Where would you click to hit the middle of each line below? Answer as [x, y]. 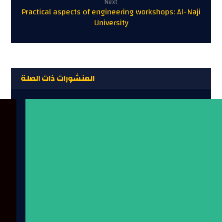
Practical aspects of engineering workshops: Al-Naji [111, 12]
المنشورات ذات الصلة [58, 78]
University [111, 23]
